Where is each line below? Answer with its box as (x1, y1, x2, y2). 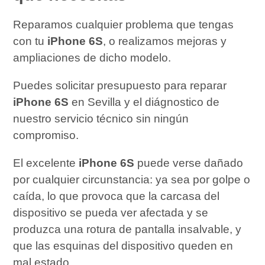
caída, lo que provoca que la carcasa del (13, 189, 220, 202)
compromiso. (13, 128, 79, 141)
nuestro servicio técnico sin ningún (13, 112, 189, 125)
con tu (13, 34, 48, 47)
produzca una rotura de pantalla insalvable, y (13, 222, 242, 235)
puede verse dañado (134, 156, 244, 169)
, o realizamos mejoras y (103, 34, 227, 47)
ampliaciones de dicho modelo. (13, 51, 172, 64)
